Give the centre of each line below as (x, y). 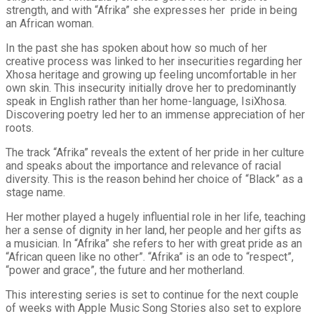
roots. (20, 128)
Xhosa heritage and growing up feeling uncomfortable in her (151, 74)
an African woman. (50, 23)
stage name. (35, 192)
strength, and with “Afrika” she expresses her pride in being (151, 10)
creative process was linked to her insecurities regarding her (154, 61)
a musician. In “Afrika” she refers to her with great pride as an (154, 243)
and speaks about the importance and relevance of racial (143, 165)
